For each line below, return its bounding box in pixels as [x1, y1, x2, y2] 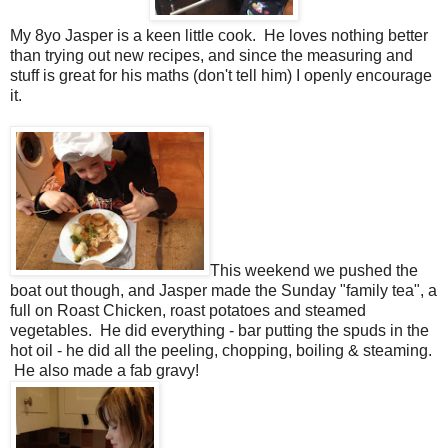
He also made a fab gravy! [10, 361, 199, 379]
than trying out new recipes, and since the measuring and [10, 46, 413, 64]
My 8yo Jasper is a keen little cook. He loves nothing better [10, 26, 428, 44]
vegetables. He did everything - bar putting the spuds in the [10, 321, 429, 339]
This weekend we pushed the [210, 261, 418, 279]
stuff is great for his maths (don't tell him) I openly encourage [10, 66, 432, 84]
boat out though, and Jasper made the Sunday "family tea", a [10, 281, 437, 299]
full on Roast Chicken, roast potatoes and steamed [10, 301, 366, 319]
